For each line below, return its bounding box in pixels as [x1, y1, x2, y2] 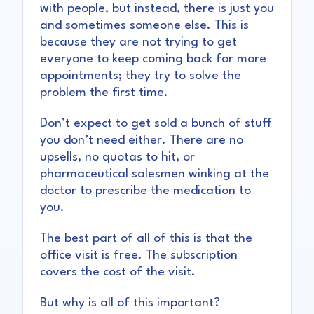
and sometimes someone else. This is [40, 20, 249, 32]
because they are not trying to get [40, 36, 237, 49]
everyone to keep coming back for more [40, 53, 266, 66]
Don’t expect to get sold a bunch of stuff [40, 118, 272, 130]
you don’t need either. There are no [40, 135, 243, 147]
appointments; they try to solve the [40, 70, 241, 83]
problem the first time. [40, 87, 168, 100]
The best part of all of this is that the [40, 233, 252, 245]
